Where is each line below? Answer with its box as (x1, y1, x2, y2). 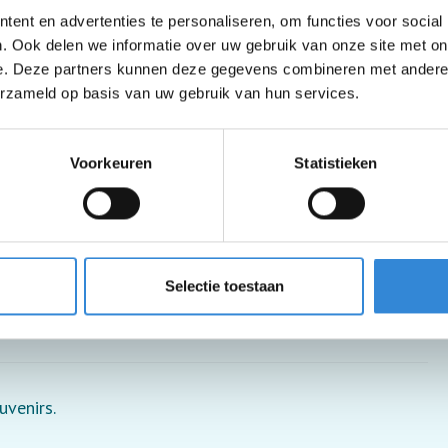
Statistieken (294, 154, 378, 172)
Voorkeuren (70, 154, 152, 172)
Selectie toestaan (164, 277, 284, 295)
